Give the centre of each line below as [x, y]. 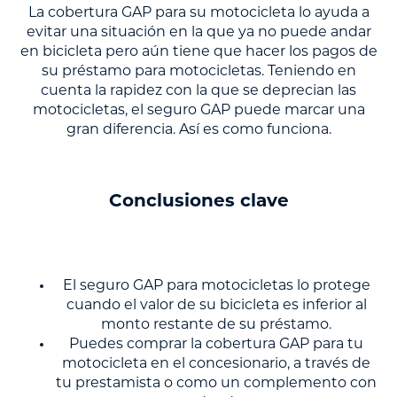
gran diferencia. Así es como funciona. [198, 131]
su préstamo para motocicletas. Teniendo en [198, 72]
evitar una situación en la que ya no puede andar [198, 33]
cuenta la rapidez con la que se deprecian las [198, 92]
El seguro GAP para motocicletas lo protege [216, 287]
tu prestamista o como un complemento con [216, 384]
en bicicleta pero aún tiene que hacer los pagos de [198, 53]
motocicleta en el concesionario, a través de [216, 365]
